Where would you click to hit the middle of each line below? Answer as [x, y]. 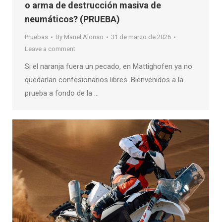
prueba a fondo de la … [62, 93]
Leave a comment [50, 49]
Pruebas [36, 37]
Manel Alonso [84, 37]
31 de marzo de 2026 [141, 37]
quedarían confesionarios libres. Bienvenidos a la [104, 80]
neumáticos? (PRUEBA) [72, 19]
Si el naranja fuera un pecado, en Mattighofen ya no [109, 66]
